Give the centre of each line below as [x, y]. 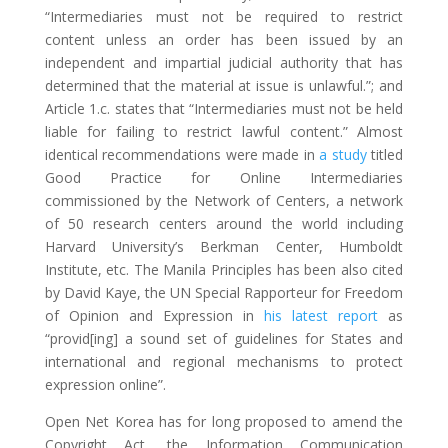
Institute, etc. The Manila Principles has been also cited [224, 269]
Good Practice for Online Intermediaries [224, 177]
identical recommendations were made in [182, 154]
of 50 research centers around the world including [224, 223]
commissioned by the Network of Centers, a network [224, 200]
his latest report [321, 315]
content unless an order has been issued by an [224, 39]
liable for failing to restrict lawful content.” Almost [224, 131]
